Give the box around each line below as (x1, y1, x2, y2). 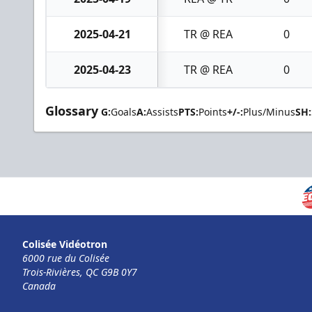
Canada (22, 279, 56, 293)
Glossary (45, 102, 98, 119)
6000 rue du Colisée (22, 251, 109, 265)
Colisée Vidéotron (22, 237, 107, 251)
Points (198, 104, 227, 118)
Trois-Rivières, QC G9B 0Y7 (22, 265, 137, 279)
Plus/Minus (243, 104, 295, 118)
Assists (146, 104, 178, 118)
